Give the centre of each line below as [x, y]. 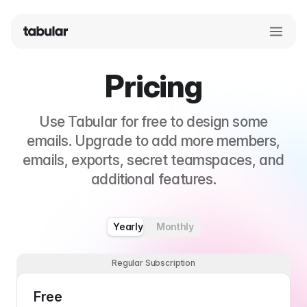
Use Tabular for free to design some [153, 122]
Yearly [128, 226]
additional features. [153, 179]
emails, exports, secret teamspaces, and [153, 160]
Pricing [153, 86]
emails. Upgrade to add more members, [153, 141]
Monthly [175, 226]
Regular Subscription [153, 263]
